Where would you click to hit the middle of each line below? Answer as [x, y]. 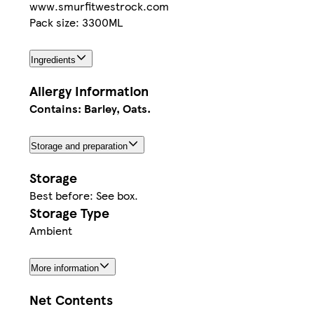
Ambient [51, 231]
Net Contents [71, 300]
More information [65, 268]
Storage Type [69, 213]
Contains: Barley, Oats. [90, 109]
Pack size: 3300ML [76, 22]
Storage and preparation [79, 146]
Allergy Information [89, 91]
